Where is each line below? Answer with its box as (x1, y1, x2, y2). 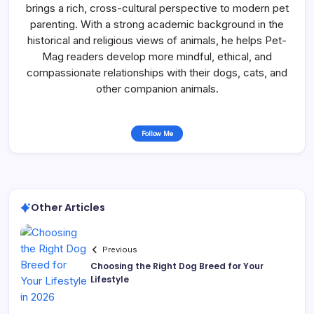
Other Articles (31, 200, 105, 214)
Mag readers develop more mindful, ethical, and (42, 50, 272, 63)
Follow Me (141, 130, 173, 137)
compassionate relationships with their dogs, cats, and (27, 66, 287, 79)
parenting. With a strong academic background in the (30, 18, 284, 31)
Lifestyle (90, 273, 129, 285)
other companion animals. (95, 82, 219, 95)
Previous (102, 244, 138, 254)
